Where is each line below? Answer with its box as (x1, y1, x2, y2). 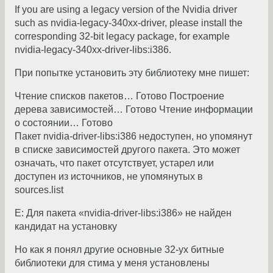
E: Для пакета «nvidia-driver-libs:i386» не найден (15, 208, 232, 219)
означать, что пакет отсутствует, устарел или (15, 158, 214, 169)
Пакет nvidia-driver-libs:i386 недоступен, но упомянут (15, 131, 252, 142)
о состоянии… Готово (15, 118, 113, 129)
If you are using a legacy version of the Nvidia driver (15, 4, 237, 15)
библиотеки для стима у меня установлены (15, 258, 210, 269)
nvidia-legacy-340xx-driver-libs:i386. (15, 44, 171, 55)
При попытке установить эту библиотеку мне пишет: (15, 68, 249, 79)
